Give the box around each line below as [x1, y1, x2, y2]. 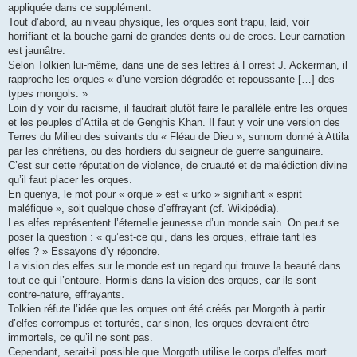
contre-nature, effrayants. [8, 288, 124, 300]
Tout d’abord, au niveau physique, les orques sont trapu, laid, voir [8, 15, 309, 28]
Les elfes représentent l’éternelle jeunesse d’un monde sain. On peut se [8, 216, 339, 229]
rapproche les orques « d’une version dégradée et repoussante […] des [8, 73, 335, 85]
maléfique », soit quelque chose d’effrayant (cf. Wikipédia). [8, 202, 279, 214]
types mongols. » [8, 87, 88, 100]
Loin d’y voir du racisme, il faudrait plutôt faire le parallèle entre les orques [8, 101, 348, 114]
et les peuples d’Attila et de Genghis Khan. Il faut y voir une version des [8, 116, 340, 128]
